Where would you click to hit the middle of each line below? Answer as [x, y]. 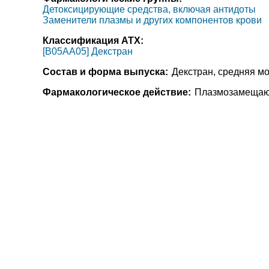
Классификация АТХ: [93, 41]
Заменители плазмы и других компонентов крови [152, 20]
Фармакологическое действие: [116, 92]
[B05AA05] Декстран [87, 51]
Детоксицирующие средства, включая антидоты [149, 9]
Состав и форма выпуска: [105, 72]
